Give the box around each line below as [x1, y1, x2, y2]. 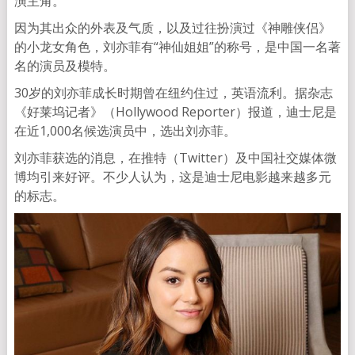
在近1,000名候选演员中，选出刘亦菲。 [13, 122, 236, 140]
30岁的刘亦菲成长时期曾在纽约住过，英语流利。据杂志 [13, 84, 333, 102]
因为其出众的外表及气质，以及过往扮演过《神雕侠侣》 [13, 19, 331, 37]
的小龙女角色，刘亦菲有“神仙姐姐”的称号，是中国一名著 [13, 38, 341, 56]
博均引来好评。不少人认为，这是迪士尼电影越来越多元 [13, 168, 331, 186]
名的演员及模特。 [13, 57, 116, 75]
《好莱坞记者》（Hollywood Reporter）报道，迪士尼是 [13, 103, 337, 121]
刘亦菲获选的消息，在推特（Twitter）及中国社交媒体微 [13, 149, 337, 167]
